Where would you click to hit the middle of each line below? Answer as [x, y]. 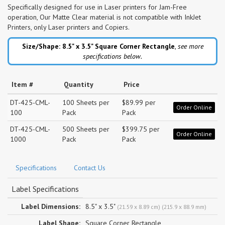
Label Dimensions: [51, 206]
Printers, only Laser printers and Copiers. [69, 27]
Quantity [79, 84]
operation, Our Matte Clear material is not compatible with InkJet [104, 17]
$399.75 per [141, 129]
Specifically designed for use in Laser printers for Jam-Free [97, 7]
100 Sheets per [86, 102]
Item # [22, 84]
